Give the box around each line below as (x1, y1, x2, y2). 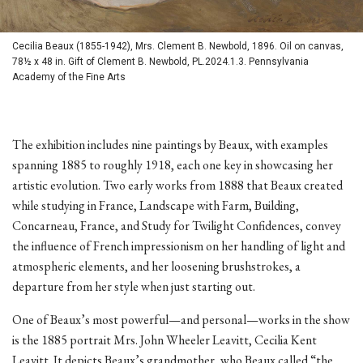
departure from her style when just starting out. (12, 277, 258, 295)
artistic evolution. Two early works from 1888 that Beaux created (12, 176, 343, 194)
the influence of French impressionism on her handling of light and (12, 237, 345, 254)
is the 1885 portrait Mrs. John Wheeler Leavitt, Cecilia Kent (12, 331, 317, 348)
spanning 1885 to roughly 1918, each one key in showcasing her (12, 156, 333, 173)
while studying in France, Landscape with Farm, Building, (12, 196, 299, 214)
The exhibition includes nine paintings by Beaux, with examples (12, 135, 328, 153)
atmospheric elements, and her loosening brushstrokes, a (12, 257, 301, 275)
